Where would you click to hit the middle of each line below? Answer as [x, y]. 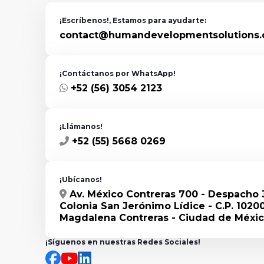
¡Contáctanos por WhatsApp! [117, 73]
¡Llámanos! [81, 126]
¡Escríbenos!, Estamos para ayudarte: [133, 20]
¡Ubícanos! [80, 179]
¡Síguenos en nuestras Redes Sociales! [123, 242]
